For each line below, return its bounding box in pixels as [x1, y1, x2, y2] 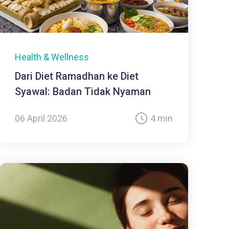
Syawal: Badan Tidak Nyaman [14, 85, 151, 98]
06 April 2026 [14, 113, 67, 124]
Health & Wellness [14, 52, 89, 63]
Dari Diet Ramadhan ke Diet [14, 70, 139, 83]
